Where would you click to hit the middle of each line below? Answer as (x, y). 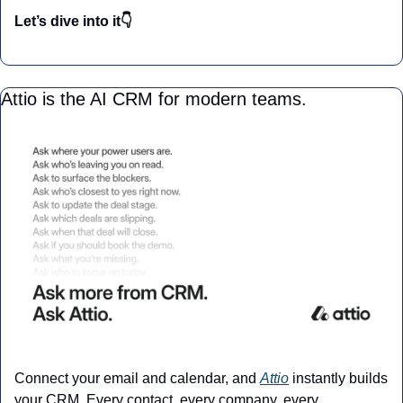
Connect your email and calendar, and (137, 379)
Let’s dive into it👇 (73, 22)
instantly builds (338, 379)
